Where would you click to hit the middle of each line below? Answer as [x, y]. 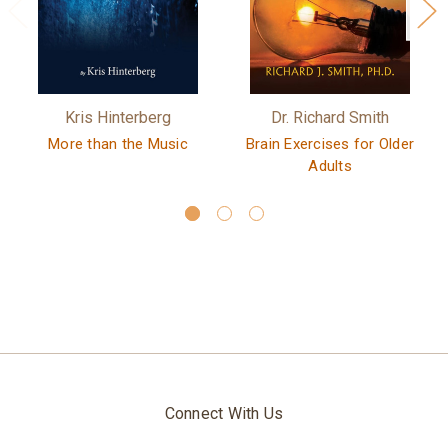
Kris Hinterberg [118, 117]
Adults [330, 165]
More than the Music [118, 143]
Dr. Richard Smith [330, 117]
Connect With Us [224, 413]
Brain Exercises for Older [330, 143]
